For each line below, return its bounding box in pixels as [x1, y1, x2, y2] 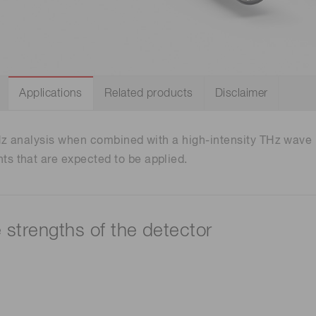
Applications [19, 88, 83, 100]
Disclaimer [214, 88, 268, 100]
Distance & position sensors [47, 32, 177, 42]
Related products [104, 88, 193, 100]
